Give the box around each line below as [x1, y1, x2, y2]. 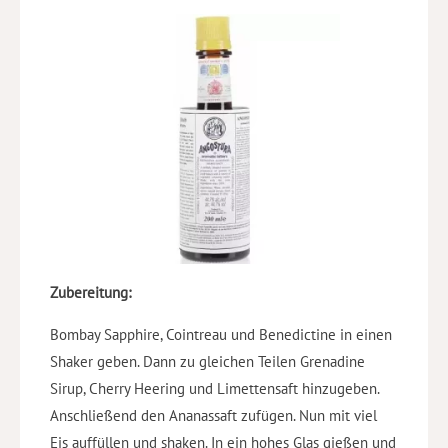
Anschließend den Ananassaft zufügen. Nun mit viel [50, 406, 377, 426]
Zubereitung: [50, 283, 131, 303]
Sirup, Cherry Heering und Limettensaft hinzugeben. [50, 379, 379, 399]
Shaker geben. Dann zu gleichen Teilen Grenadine [50, 352, 365, 372]
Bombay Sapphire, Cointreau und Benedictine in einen [50, 325, 392, 345]
